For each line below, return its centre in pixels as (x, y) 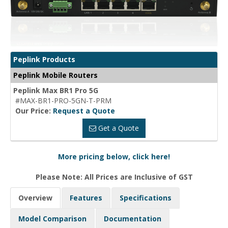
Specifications (146, 198)
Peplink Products (44, 60)
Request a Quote (84, 111)
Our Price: (34, 111)
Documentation (133, 219)
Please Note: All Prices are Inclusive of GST (114, 177)
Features (86, 198)
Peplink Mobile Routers (55, 75)
